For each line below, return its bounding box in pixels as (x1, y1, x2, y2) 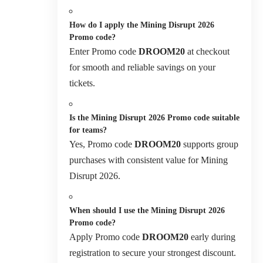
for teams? (69, 125, 107, 134)
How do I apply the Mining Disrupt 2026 (69, 20, 214, 29)
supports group (181, 139, 238, 149)
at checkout (185, 46, 230, 56)
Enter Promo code (69, 46, 139, 56)
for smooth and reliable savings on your (69, 62, 215, 72)
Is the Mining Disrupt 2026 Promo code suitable (69, 113, 240, 122)
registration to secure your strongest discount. (69, 247, 236, 258)
